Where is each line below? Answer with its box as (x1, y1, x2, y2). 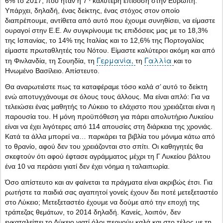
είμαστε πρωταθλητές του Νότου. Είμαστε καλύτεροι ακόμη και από (5, 46, 215, 54)
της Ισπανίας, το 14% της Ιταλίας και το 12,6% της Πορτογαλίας (5, 36, 204, 44)
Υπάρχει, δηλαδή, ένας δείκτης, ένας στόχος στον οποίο (5, 6, 180, 14)
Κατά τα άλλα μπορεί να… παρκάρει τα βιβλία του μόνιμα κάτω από (5, 132, 215, 140)
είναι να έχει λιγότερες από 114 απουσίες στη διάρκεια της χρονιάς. (5, 122, 213, 130)
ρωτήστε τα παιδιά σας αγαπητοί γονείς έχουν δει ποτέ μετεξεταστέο (5, 188, 218, 196)
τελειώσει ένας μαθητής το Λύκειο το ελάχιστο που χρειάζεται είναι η (5, 102, 215, 111)
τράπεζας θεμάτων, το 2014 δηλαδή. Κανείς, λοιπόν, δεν (5, 208, 181, 216)
